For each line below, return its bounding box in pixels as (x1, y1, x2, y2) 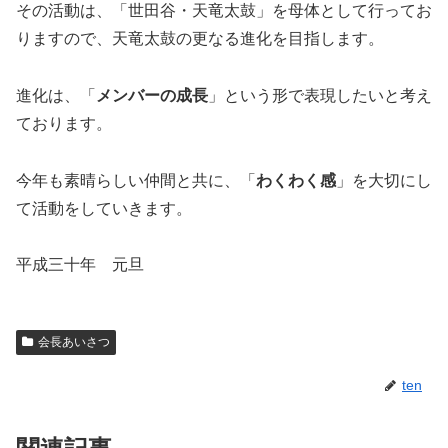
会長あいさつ (37, 335, 110, 350)
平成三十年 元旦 (16, 256, 144, 274)
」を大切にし (336, 171, 432, 189)
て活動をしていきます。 (16, 199, 192, 217)
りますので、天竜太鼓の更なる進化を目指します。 (16, 29, 384, 47)
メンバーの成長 (96, 86, 208, 104)
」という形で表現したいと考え (208, 86, 432, 104)
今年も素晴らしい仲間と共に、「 (16, 171, 256, 189)
